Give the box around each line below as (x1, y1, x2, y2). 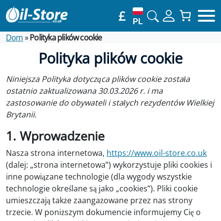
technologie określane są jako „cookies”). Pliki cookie (6, 183, 198, 194)
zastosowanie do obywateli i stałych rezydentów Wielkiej (6, 97, 214, 108)
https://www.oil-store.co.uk (107, 147, 207, 158)
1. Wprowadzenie (6, 127, 105, 144)
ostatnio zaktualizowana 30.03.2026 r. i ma (6, 85, 163, 96)
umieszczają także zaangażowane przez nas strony (6, 194, 192, 206)
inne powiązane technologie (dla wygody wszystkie (6, 171, 192, 182)
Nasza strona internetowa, (6, 147, 107, 158)
